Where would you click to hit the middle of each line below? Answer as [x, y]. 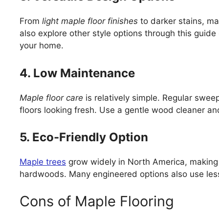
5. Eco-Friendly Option [84, 137]
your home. [42, 46]
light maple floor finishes [90, 21]
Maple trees [43, 162]
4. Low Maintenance [77, 73]
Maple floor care [51, 98]
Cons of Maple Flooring [97, 201]
